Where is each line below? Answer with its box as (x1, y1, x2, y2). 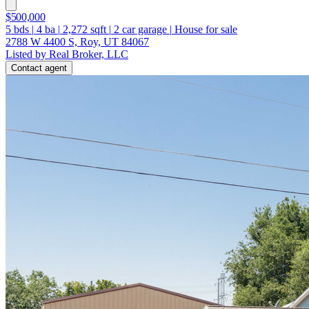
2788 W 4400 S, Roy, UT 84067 (6, 35, 149, 48)
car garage (119, 23, 167, 35)
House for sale (175, 23, 237, 35)
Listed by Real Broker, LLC (6, 48, 128, 60)
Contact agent (11, 62, 67, 73)
